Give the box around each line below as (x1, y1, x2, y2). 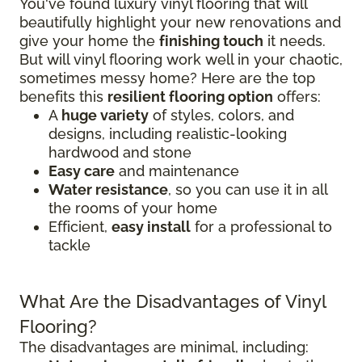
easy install (112, 218, 191, 236)
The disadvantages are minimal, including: (19, 339, 309, 356)
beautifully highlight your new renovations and (19, 14, 341, 32)
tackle (48, 237, 90, 255)
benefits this (19, 88, 107, 106)
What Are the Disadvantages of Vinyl (19, 291, 326, 313)
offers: (273, 88, 321, 106)
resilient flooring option (107, 88, 273, 106)
